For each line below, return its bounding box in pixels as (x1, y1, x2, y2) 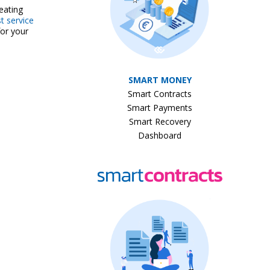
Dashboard (138, 130, 181, 142)
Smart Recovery (128, 116, 191, 128)
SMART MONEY (128, 74, 192, 86)
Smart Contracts (128, 88, 192, 100)
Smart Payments (127, 102, 192, 114)
